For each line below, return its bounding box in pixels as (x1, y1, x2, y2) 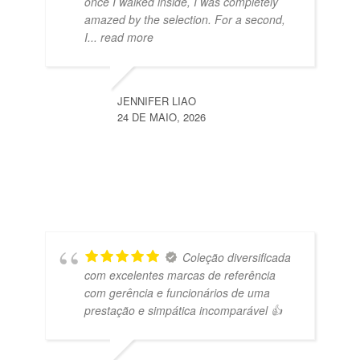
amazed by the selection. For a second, (84, 10, 285, 27)
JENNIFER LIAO (117, 92, 196, 108)
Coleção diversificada (182, 248, 291, 265)
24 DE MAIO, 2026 (117, 108, 206, 125)
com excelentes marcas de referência (84, 266, 276, 283)
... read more (88, 28, 153, 45)
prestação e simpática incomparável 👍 (84, 301, 282, 318)
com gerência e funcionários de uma (84, 284, 270, 301)
